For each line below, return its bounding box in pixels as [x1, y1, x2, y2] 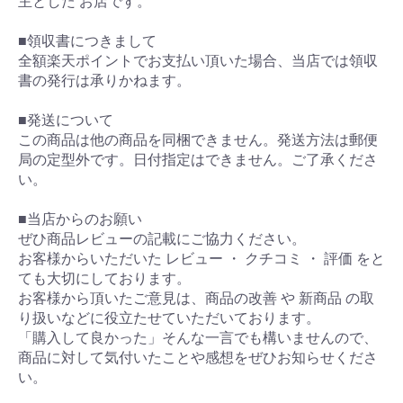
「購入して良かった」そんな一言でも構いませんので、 [18, 329, 378, 347]
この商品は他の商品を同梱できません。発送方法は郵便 [18, 131, 378, 149]
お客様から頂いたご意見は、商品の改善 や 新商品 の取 [18, 290, 374, 308]
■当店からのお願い [18, 210, 142, 228]
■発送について [18, 112, 113, 130]
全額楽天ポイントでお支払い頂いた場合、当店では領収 [18, 52, 378, 70]
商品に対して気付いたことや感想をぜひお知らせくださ [18, 349, 378, 367]
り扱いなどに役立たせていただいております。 [18, 309, 320, 327]
